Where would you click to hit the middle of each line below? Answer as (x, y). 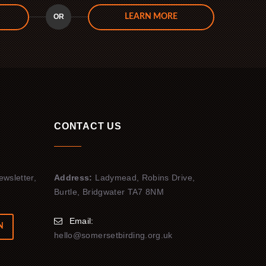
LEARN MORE (151, 17)
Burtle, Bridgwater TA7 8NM (109, 191)
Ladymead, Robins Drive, (144, 177)
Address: (73, 177)
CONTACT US (88, 126)
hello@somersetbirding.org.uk (113, 235)
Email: (80, 221)
